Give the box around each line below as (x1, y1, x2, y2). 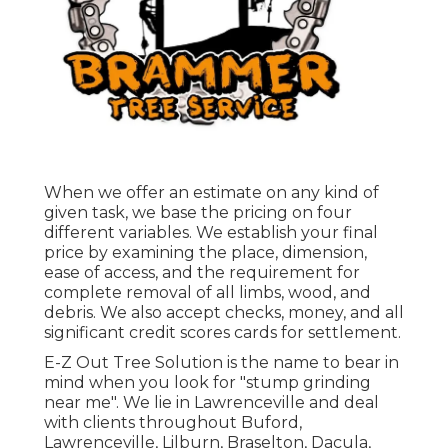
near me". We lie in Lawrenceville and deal (44, 393, 379, 413)
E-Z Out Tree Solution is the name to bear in (44, 353, 399, 373)
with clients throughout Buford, (44, 413, 302, 433)
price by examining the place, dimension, (44, 243, 367, 263)
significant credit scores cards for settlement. (44, 323, 401, 343)
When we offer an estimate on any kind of (44, 183, 379, 203)
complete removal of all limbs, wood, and (44, 283, 371, 303)
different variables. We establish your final (44, 223, 378, 243)
